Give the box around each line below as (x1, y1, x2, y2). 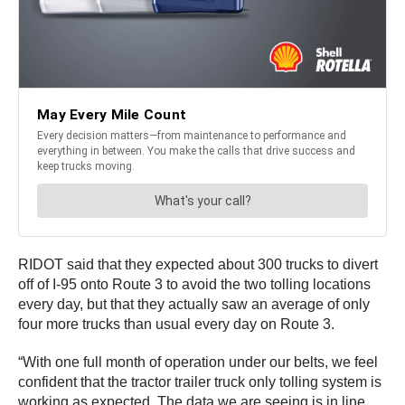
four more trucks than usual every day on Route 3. (18, 316, 334, 332)
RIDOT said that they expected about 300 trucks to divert (18, 256, 378, 272)
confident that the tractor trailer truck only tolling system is (18, 373, 381, 390)
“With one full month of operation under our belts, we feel (18, 353, 378, 370)
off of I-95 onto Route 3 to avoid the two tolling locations (18, 276, 371, 292)
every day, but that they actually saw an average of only (18, 296, 370, 312)
